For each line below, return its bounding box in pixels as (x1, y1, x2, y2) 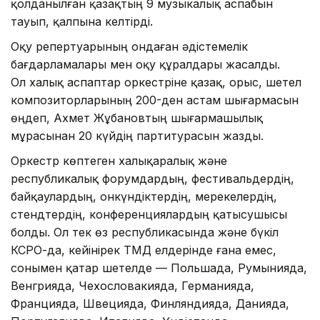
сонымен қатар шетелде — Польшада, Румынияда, (11, 261, 307, 276)
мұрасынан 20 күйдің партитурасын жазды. (11, 129, 264, 144)
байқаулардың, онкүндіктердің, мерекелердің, (11, 189, 277, 204)
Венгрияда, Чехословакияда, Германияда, (11, 279, 254, 294)
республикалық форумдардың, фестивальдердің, (11, 171, 294, 186)
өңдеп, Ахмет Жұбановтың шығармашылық (11, 111, 263, 126)
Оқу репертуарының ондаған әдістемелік (11, 39, 248, 54)
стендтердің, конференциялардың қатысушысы (11, 207, 287, 222)
